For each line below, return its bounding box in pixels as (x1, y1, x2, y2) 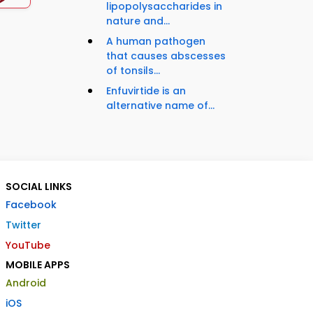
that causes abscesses (106, 49, 226, 64)
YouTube (6, 238, 50, 253)
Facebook (6, 198, 57, 212)
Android (6, 276, 46, 291)
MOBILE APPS (6, 258, 70, 272)
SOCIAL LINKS (6, 180, 72, 194)
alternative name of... (106, 99, 214, 113)
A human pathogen (106, 34, 205, 49)
